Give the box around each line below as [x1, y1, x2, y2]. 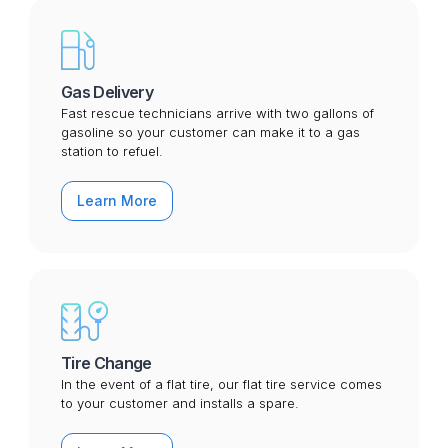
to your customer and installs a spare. [60, 395, 299, 412]
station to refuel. [60, 143, 163, 160]
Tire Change [60, 353, 152, 374]
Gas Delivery [60, 82, 154, 103]
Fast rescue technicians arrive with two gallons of [60, 105, 374, 122]
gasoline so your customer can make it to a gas [60, 124, 360, 141]
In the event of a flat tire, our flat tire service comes [60, 376, 382, 393]
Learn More [76, 192, 157, 210]
